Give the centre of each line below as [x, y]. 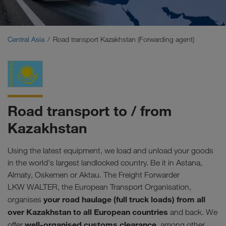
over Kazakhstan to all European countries [88, 212]
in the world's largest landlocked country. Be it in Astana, [105, 162]
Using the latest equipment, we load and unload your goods [110, 150]
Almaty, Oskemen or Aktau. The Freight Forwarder [94, 175]
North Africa [31, 57]
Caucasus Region [41, 32]
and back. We [193, 212]
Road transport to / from [90, 111]
